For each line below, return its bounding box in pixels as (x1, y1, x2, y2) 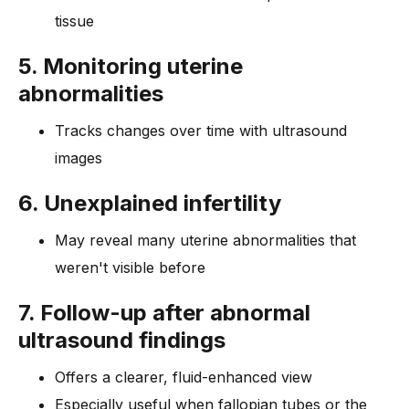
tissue (55, 12, 94, 31)
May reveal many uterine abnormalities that (55, 231, 356, 250)
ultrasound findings (18, 327, 225, 354)
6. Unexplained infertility (18, 190, 281, 217)
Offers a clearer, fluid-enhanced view (55, 368, 312, 387)
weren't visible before (55, 258, 205, 278)
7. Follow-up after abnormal (18, 299, 310, 327)
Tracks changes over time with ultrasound (55, 121, 347, 141)
